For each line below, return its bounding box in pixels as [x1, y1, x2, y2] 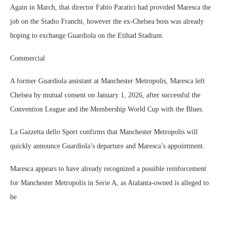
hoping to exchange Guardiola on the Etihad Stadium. [10, 32, 164, 39]
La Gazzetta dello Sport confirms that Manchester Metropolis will [10, 128, 198, 136]
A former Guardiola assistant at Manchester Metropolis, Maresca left [10, 77, 205, 85]
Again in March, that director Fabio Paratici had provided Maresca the [10, 4, 211, 11]
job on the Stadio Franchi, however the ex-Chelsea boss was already [10, 18, 204, 25]
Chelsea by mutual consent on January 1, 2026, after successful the [10, 91, 200, 99]
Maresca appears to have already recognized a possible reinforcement [10, 165, 206, 173]
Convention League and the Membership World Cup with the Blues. [10, 105, 204, 113]
